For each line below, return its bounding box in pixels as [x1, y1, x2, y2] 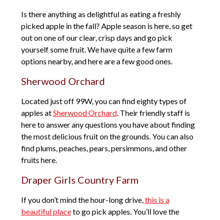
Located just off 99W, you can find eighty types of [21, 96, 187, 106]
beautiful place [21, 207, 71, 217]
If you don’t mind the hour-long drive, [21, 195, 145, 205]
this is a [144, 195, 169, 205]
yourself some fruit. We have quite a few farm [21, 45, 172, 55]
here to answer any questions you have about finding [21, 120, 195, 130]
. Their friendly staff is [116, 108, 190, 118]
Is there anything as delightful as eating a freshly [21, 9, 181, 19]
